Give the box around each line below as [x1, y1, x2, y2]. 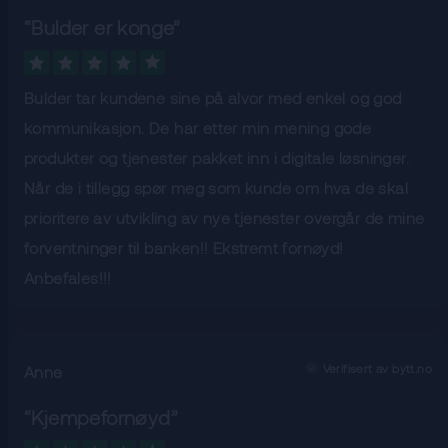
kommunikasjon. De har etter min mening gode [24, 118, 372, 138]
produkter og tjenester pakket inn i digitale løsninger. [24, 148, 409, 168]
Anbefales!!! [24, 268, 112, 288]
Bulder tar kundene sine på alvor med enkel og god [24, 88, 402, 108]
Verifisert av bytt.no [322, 361, 432, 376]
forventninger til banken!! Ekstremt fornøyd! [24, 238, 344, 258]
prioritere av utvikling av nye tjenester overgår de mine [24, 208, 425, 228]
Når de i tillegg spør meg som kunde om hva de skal [24, 178, 408, 198]
